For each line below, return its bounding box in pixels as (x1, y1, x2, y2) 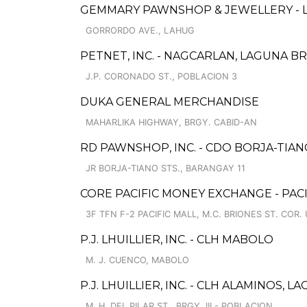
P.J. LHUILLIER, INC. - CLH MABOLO (80, 233, 273, 246)
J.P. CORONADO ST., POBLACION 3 (86, 71, 237, 82)
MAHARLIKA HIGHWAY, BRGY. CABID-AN (86, 117, 257, 127)
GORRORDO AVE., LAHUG (86, 25, 195, 36)
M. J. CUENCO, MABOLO (86, 255, 189, 265)
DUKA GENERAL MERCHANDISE (80, 95, 259, 108)
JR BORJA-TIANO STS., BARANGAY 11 (86, 163, 245, 173)
